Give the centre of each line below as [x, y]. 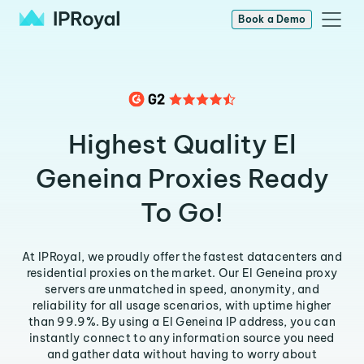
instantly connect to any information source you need [182, 338]
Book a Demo [272, 19]
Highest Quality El [182, 144]
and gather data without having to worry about [182, 354]
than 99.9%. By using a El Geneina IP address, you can [182, 322]
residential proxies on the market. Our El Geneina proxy [182, 273]
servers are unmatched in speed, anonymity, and [182, 289]
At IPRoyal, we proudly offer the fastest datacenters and [182, 257]
